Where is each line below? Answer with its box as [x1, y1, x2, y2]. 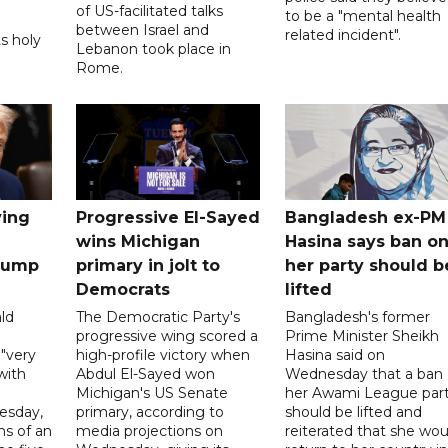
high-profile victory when [76, 345, 251, 364]
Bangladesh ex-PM [284, 207, 446, 227]
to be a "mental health [284, 6, 441, 25]
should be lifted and [284, 402, 422, 421]
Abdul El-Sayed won [76, 364, 216, 383]
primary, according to [76, 402, 225, 421]
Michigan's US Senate [76, 383, 229, 402]
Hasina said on [284, 345, 385, 364]
